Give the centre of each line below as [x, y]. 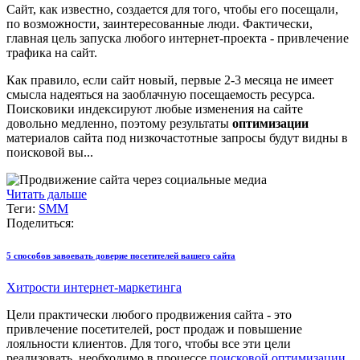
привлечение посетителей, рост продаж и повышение [154, 329]
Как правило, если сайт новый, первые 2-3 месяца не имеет [170, 80]
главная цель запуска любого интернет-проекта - [142, 38]
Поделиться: [42, 223]
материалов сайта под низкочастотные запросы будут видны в [177, 137]
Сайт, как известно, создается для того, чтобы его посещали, [172, 9]
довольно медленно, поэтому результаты [119, 123]
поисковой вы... [50, 152]
